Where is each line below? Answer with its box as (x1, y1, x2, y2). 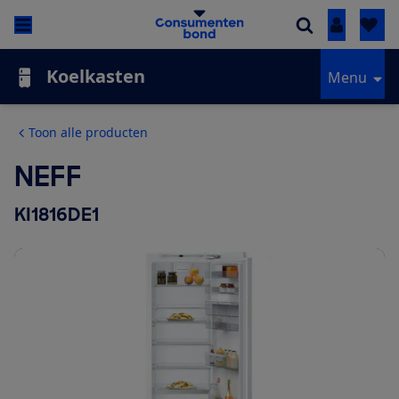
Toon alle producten (28, 124, 148, 142)
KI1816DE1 (14, 203, 99, 227)
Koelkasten (46, 64, 145, 89)
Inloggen (336, 15, 396, 36)
